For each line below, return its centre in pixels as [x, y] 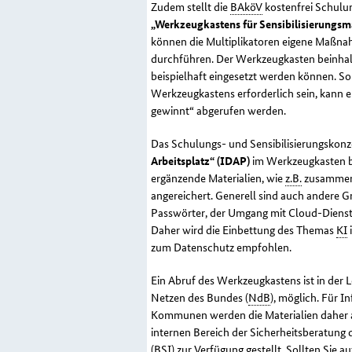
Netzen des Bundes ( [200, 297]
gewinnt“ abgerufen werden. [218, 110]
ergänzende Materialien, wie [218, 178]
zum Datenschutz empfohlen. [221, 247]
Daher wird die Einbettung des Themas [244, 230]
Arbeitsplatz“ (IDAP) [200, 161]
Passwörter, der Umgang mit [220, 213]
